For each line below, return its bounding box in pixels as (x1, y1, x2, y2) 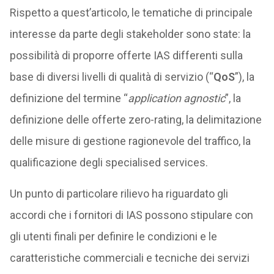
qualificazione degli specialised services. (9, 156, 208, 169)
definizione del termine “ (9, 92, 128, 105)
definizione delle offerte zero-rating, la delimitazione (9, 113, 262, 126)
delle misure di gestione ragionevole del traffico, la (9, 135, 251, 147)
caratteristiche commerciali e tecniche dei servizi (9, 251, 250, 264)
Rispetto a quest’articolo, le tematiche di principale (9, 6, 253, 19)
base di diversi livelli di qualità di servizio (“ (9, 70, 213, 83)
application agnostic (127, 92, 225, 105)
